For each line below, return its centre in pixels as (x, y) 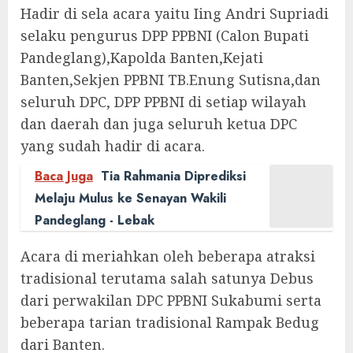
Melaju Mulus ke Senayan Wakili (130, 198)
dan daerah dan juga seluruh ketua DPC (159, 124)
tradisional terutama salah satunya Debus (167, 278)
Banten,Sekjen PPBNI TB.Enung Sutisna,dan (171, 80)
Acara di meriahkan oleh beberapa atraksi (168, 256)
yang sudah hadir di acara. (113, 146)
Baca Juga (64, 176)
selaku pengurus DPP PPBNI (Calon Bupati (165, 35)
